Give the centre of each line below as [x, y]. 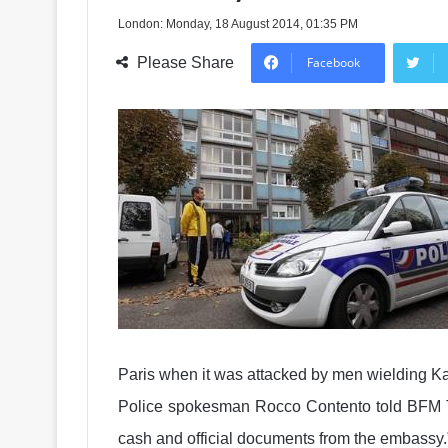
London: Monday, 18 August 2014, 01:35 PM [238, 24]
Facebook [333, 62]
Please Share [185, 62]
